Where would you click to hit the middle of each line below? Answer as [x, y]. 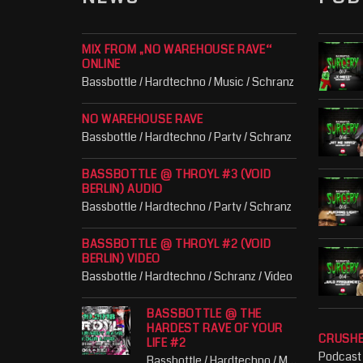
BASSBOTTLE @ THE [204, 314]
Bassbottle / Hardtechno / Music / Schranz [188, 81]
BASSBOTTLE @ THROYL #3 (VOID [176, 175]
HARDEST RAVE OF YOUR [214, 329]
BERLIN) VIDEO [121, 259]
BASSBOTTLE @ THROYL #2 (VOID [176, 244]
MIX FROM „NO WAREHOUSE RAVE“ [177, 49]
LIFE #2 [166, 343]
